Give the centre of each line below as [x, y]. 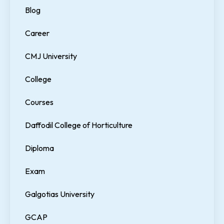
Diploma [39, 148]
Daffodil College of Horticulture [79, 125]
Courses [39, 102]
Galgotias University [60, 194]
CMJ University [51, 56]
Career [37, 33]
